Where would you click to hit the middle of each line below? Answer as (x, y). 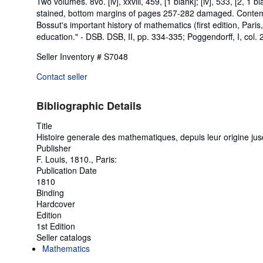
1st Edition (56, 226)
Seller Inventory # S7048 (82, 56)
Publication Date (67, 170)
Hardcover (56, 203)
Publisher (54, 148)
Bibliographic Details (89, 105)
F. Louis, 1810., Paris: (77, 159)
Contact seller (62, 76)
